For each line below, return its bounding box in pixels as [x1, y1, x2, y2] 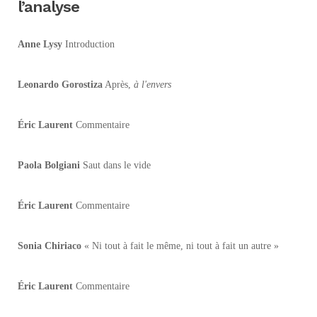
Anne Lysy [18, 38, 62, 50]
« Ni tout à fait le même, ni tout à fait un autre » [81, 240, 279, 251]
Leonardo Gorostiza [18, 79, 103, 90]
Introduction [62, 38, 115, 50]
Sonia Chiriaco [18, 240, 81, 251]
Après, [103, 79, 134, 90]
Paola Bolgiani [18, 159, 80, 171]
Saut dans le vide [80, 159, 151, 171]
